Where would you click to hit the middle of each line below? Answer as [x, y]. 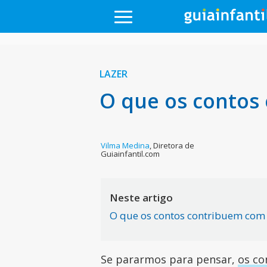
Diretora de [174, 145]
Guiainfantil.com [131, 154]
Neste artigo [142, 198]
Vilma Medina [125, 145]
